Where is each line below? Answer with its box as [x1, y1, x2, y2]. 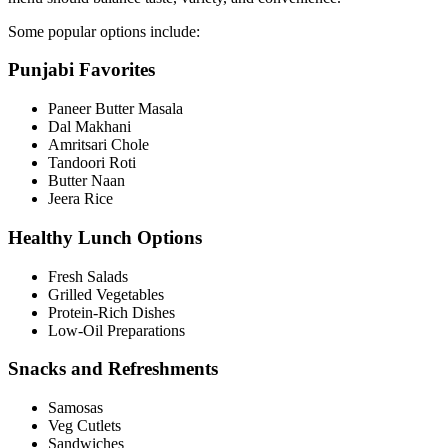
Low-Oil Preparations [48, 321, 185, 339]
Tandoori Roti [48, 154, 136, 172]
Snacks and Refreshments [8, 358, 218, 380]
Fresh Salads [48, 267, 128, 285]
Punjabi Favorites [8, 59, 155, 81]
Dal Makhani [48, 118, 131, 136]
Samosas [48, 398, 103, 416]
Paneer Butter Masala [48, 100, 183, 118]
